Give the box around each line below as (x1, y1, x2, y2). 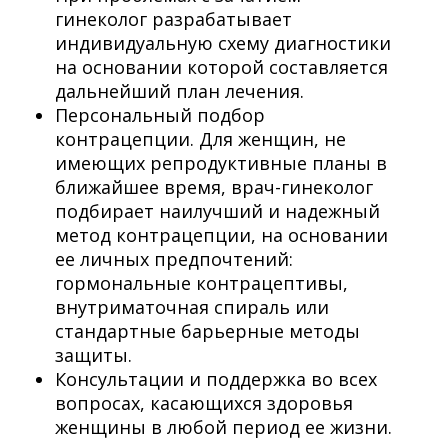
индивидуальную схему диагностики (55, 30, 391, 55)
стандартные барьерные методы (55, 318, 360, 343)
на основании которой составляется (55, 54, 388, 79)
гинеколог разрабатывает (55, 6, 292, 31)
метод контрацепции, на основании (55, 222, 388, 247)
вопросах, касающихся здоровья (55, 390, 353, 415)
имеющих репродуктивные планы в (55, 150, 387, 175)
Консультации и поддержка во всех (55, 366, 377, 391)
